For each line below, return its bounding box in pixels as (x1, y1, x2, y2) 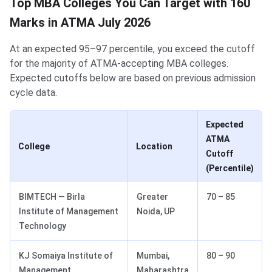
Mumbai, (137, 251, 169, 261)
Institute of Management (19, 206, 118, 217)
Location (136, 141, 172, 152)
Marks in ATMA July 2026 (10, 15, 151, 30)
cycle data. (10, 87, 57, 99)
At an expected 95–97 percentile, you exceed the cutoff (10, 43, 255, 55)
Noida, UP (137, 206, 175, 217)
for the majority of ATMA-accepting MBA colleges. (10, 58, 228, 70)
